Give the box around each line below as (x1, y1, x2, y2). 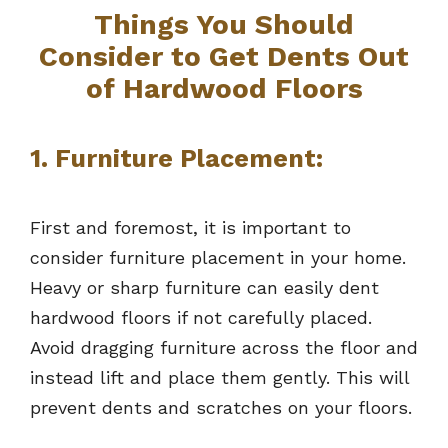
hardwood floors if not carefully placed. (30, 307, 372, 329)
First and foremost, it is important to (30, 217, 351, 239)
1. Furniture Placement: (30, 144, 323, 174)
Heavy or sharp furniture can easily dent (30, 277, 379, 299)
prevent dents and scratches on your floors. (30, 397, 412, 419)
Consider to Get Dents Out (39, 40, 409, 74)
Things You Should (94, 8, 354, 42)
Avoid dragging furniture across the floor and (30, 337, 418, 359)
